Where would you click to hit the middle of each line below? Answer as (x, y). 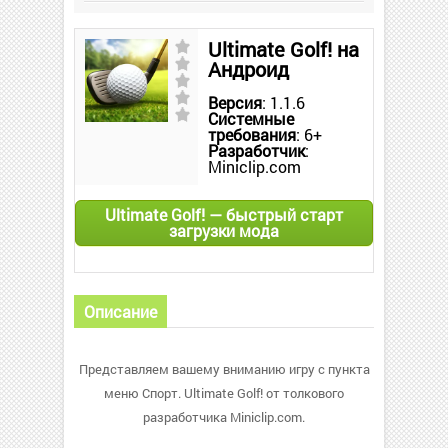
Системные (251, 118)
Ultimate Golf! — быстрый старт (224, 214)
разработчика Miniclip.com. (224, 417)
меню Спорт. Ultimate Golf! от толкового (224, 393)
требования (252, 134)
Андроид (248, 69)
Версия (235, 102)
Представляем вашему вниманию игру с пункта (224, 369)
